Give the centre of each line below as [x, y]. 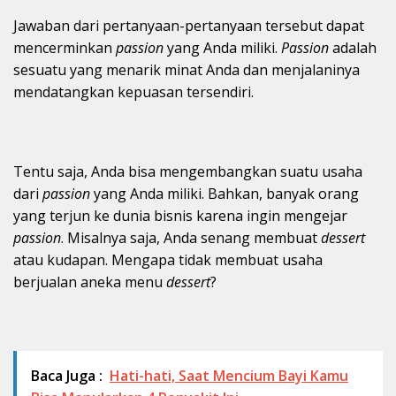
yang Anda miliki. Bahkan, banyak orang [226, 194]
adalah [354, 48]
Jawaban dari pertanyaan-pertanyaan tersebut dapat [189, 26]
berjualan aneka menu [90, 282]
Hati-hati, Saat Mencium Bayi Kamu [229, 376]
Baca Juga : [67, 376]
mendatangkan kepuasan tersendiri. [133, 92]
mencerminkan [65, 48]
